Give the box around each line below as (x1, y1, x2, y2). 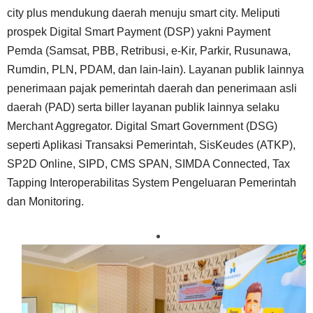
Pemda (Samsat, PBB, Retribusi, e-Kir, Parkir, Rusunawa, (7, 44, 291, 57)
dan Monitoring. (7, 195, 84, 208)
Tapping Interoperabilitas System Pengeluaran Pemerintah (7, 176, 296, 189)
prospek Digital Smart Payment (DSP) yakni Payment (7, 25, 270, 38)
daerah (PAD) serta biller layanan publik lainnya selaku (7, 101, 279, 113)
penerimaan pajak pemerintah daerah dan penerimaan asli (7, 82, 297, 94)
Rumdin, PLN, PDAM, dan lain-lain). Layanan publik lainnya (7, 63, 304, 75)
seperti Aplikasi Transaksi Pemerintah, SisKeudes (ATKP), (7, 138, 296, 151)
